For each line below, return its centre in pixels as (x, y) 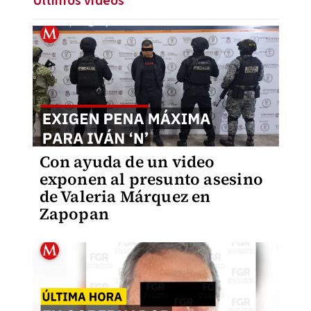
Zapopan (74, 214)
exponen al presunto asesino (151, 179)
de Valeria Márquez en (125, 196)
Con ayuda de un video (127, 162)
